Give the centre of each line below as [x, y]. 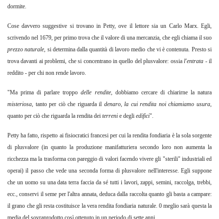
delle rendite [96, 93]
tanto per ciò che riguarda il [70, 104]
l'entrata [194, 61]
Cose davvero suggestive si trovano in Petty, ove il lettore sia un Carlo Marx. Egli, [109, 26]
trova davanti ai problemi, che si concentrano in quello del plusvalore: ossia [96, 61]
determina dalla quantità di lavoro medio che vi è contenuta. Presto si [132, 50]
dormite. [17, 7]
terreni [111, 116]
